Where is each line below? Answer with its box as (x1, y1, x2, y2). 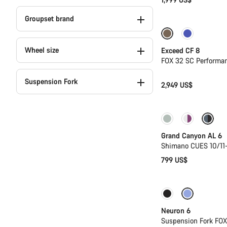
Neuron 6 (161, 205, 191, 215)
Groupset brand (25, 13, 74, 23)
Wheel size (25, 45, 59, 55)
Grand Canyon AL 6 (161, 130, 222, 140)
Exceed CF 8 (161, 45, 200, 55)
